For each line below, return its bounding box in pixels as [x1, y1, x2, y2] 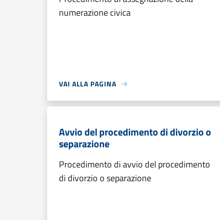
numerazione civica [59, 6, 131, 19]
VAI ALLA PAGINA [59, 79, 116, 89]
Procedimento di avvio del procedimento [59, 158, 210, 171]
